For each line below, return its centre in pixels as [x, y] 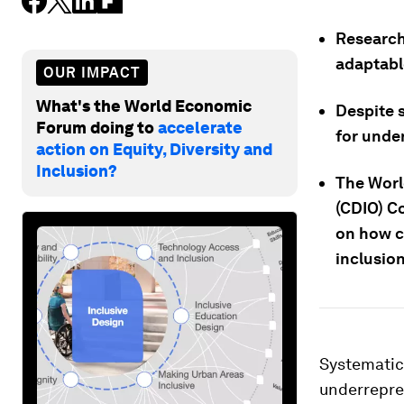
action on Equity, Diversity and [154, 149]
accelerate [200, 127]
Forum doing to [97, 127]
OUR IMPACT [92, 72]
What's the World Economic [144, 106]
